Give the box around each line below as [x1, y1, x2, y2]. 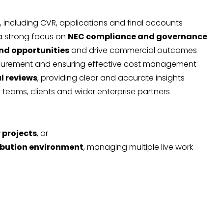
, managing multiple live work [83, 141, 193, 153]
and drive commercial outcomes [69, 45, 197, 56]
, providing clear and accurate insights [37, 72, 185, 84]
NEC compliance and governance [68, 31, 207, 43]
